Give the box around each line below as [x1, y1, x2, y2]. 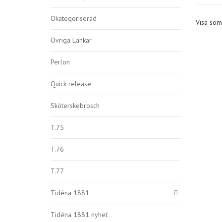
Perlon [51, 57, 70, 66]
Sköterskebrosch [51, 101, 100, 110]
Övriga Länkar [51, 36, 92, 45]
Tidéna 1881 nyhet [51, 210, 108, 219]
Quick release [51, 79, 91, 88]
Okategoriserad [51, 14, 97, 23]
